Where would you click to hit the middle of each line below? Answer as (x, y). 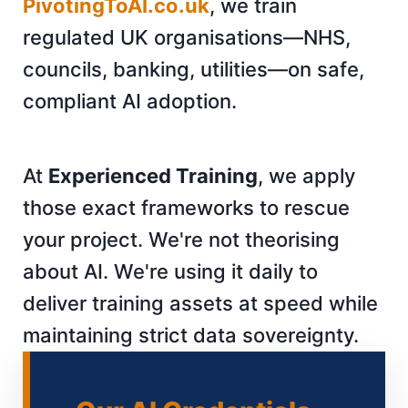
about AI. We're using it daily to (170, 271)
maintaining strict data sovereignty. (191, 335)
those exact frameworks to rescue (186, 207)
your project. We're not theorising (181, 239)
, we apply (306, 175)
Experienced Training (153, 175)
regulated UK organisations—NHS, (187, 37)
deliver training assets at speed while (200, 303)
